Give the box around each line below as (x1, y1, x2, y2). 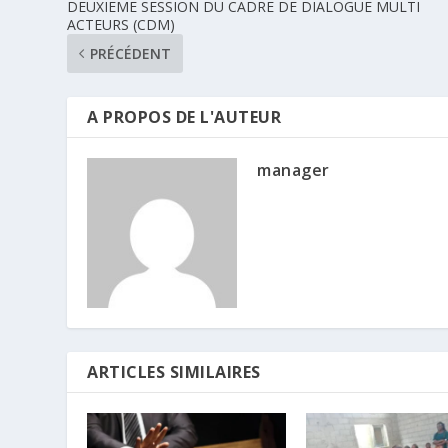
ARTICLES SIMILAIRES (87, 360, 261, 383)
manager (257, 158, 330, 181)
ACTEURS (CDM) (67, 14, 176, 34)
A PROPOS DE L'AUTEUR (87, 105, 282, 128)
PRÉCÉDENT (90, 43, 172, 63)
